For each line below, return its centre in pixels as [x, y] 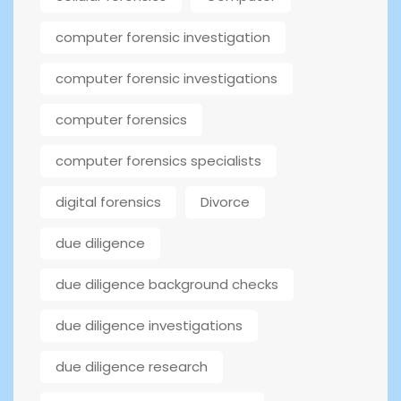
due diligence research [132, 367]
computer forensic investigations [166, 79]
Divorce [225, 202]
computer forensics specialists [158, 161]
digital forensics [108, 202]
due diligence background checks [167, 285]
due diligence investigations [149, 326]
